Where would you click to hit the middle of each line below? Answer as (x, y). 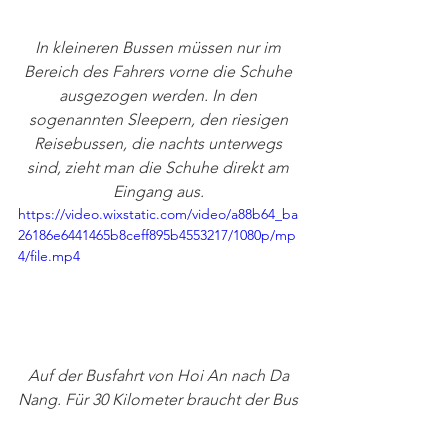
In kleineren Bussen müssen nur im (160, 48)
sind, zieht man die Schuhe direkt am (160, 168)
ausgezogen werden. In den (160, 96)
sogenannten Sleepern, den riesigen (160, 120)
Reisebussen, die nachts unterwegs (160, 144)
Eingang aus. (160, 192)
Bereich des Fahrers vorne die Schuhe (160, 72)
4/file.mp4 (49, 256)
